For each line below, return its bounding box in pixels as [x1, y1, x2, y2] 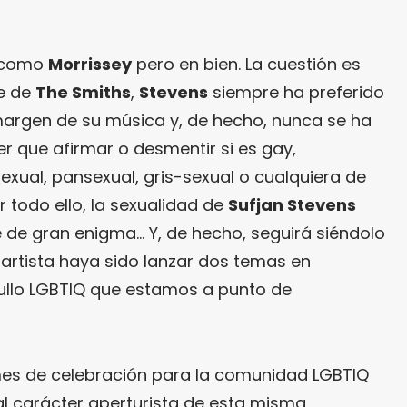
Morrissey [48, 53, 132, 76]
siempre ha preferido [208, 81, 384, 104]
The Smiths [35, 81, 131, 104]
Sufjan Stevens [228, 194, 356, 217]
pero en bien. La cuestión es [132, 53, 361, 76]
